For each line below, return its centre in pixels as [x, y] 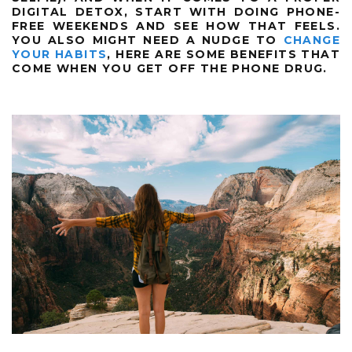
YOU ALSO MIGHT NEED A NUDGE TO [148, 40]
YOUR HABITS [60, 55]
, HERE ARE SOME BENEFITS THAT [224, 55]
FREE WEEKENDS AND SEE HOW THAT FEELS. [176, 26]
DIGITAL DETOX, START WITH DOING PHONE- [176, 12]
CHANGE [312, 40]
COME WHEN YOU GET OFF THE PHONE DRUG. [170, 69]
